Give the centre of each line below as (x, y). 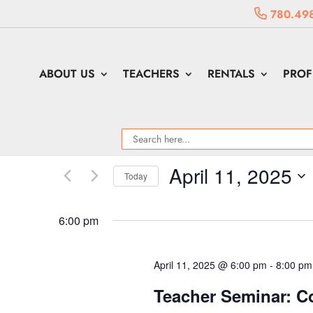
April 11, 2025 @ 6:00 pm (210, 265)
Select (182, 196)
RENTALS (232, 74)
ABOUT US (67, 74)
